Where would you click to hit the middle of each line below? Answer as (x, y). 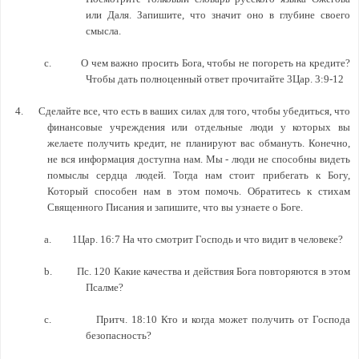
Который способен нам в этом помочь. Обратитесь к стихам (199, 191)
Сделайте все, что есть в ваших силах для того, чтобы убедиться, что (194, 111)
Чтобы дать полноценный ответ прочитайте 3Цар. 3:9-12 (215, 79)
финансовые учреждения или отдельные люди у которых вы (199, 127)
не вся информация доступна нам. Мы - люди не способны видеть (199, 159)
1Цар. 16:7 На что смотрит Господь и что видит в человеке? (208, 239)
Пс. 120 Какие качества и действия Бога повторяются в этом (214, 271)
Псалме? (105, 287)
